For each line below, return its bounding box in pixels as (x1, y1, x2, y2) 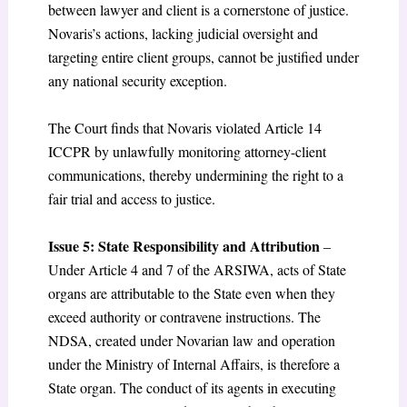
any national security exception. (47, 71, 227, 91)
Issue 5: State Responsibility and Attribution (47, 234, 320, 256)
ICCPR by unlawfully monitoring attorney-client (47, 141, 326, 161)
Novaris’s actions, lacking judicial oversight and (47, 24, 318, 44)
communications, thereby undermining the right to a (47, 164, 343, 184)
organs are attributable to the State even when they (47, 283, 335, 303)
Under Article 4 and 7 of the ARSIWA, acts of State (47, 259, 346, 279)
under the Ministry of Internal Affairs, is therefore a (47, 353, 340, 373)
